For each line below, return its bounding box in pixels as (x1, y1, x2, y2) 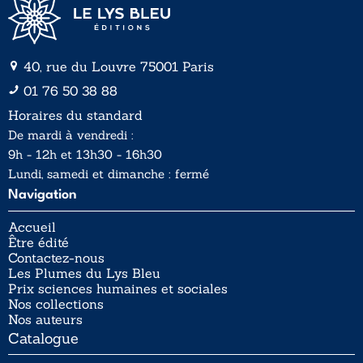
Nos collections (8, 296, 104, 313)
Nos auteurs (8, 311, 83, 328)
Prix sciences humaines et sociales (8, 280, 228, 297)
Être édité (8, 234, 69, 251)
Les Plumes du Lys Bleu (8, 265, 160, 282)
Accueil (8, 219, 56, 236)
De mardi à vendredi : (8, 127, 134, 143)
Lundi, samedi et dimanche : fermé (8, 166, 209, 182)
